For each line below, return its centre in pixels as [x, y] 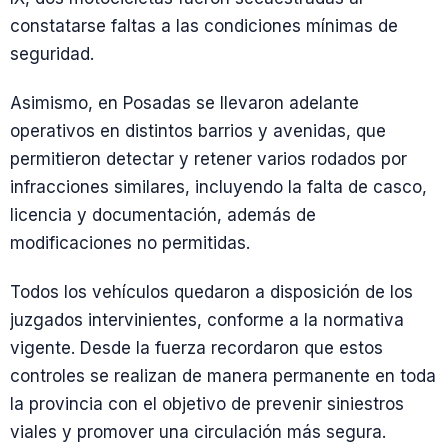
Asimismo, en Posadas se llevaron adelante [184, 102]
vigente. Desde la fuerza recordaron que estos [196, 348]
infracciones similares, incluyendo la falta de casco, [218, 186]
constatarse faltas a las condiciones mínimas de [204, 25]
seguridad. [52, 53]
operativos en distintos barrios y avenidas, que [198, 130]
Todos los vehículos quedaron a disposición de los [211, 292]
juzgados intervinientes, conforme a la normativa [207, 320]
